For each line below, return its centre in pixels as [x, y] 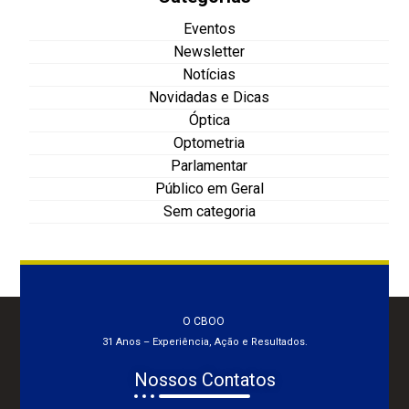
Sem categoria [209, 211]
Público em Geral [209, 188]
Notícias [209, 74]
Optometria [209, 142]
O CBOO [204, 321]
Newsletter [209, 51]
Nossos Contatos [204, 379]
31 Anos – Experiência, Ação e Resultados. [204, 341]
